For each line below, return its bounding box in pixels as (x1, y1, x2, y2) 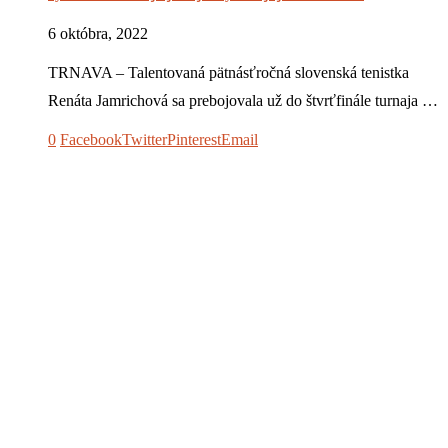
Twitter (122, 131, 167, 149)
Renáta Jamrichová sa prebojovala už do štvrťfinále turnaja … (48, 92, 438, 110)
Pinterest (167, 131, 221, 149)
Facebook (60, 131, 122, 149)
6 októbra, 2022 (48, 25, 148, 43)
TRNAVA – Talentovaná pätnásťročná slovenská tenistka (48, 64, 409, 82)
